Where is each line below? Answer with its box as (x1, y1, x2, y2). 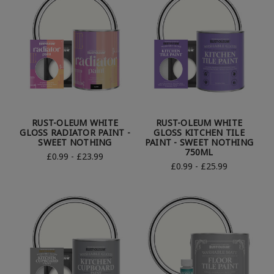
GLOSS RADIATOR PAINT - (20, 127, 130, 139)
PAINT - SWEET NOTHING (144, 136, 254, 149)
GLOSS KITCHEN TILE (154, 127, 245, 139)
